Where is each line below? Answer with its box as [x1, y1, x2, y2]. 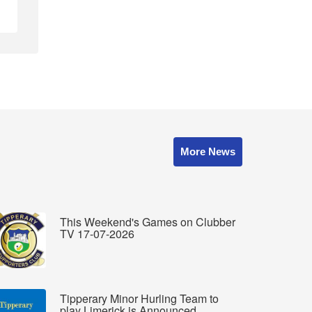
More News [180, 146, 235, 157]
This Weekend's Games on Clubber [60, 214, 235, 230]
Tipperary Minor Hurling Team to [60, 290, 219, 306]
